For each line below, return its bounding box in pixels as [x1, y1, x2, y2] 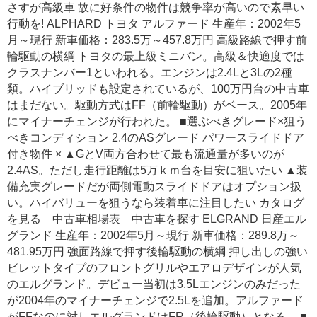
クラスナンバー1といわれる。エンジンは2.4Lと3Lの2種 [7, 67, 292, 79]
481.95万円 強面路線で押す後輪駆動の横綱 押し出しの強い [7, 246, 308, 258]
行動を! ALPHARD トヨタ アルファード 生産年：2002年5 [7, 18, 301, 30]
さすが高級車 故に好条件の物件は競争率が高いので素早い [7, 1, 304, 14]
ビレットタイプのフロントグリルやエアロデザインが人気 [7, 262, 301, 275]
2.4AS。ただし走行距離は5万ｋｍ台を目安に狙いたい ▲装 [7, 164, 308, 177]
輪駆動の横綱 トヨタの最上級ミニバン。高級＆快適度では [7, 50, 304, 63]
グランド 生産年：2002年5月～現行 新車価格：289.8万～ [7, 229, 299, 242]
